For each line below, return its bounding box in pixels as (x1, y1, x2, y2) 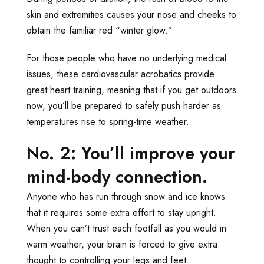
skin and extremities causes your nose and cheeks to (27, 7, 236, 21)
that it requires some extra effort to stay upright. (27, 205, 216, 219)
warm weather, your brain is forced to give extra (27, 237, 217, 251)
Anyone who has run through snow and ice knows (27, 189, 225, 203)
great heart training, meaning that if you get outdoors (27, 82, 236, 97)
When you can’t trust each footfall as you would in (27, 221, 226, 235)
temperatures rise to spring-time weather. (27, 114, 189, 128)
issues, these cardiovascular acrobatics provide (27, 67, 214, 81)
